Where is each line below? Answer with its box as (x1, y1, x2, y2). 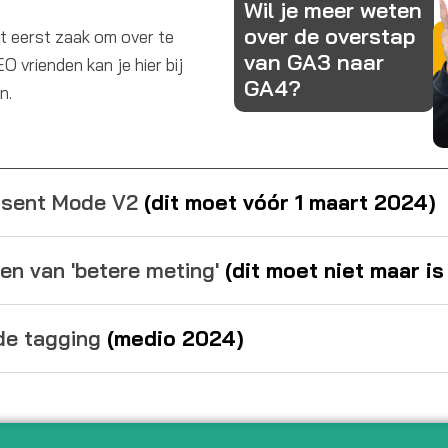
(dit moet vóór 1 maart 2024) (144, 189, 436, 216)
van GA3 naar (244, 48, 384, 77)
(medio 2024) (107, 325, 244, 352)
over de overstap (244, 22, 416, 51)
